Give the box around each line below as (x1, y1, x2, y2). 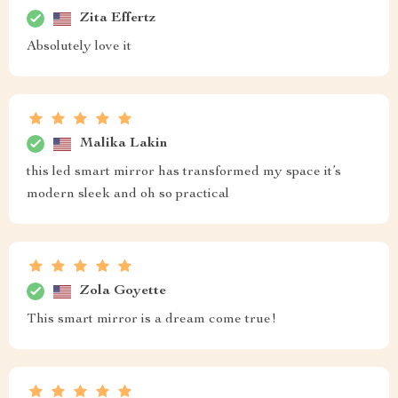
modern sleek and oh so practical (27, 187, 229, 203)
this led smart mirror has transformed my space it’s (27, 165, 341, 180)
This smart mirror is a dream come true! (27, 313, 276, 328)
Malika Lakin (80, 136, 167, 151)
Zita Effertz (80, 11, 155, 26)
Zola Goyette (80, 283, 166, 298)
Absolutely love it (27, 40, 131, 55)
